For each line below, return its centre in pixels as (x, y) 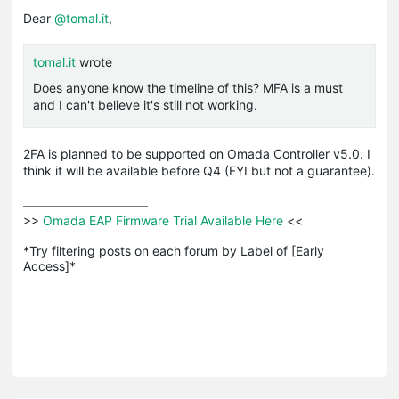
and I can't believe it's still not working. (145, 105)
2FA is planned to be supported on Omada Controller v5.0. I (197, 154)
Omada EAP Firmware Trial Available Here (163, 221)
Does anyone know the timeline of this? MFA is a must (188, 88)
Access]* (49, 266)
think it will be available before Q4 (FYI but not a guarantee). (199, 171)
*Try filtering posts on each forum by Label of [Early (174, 251)
